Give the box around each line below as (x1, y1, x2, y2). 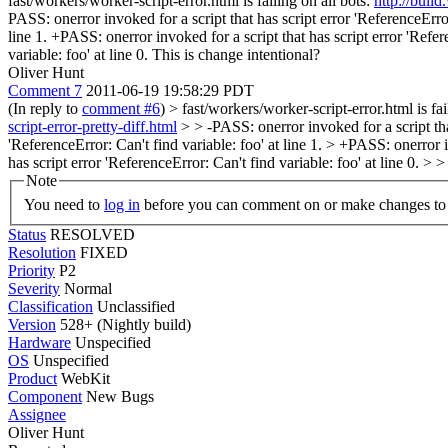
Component (8, 387, 82, 405)
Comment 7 (8, 82, 82, 99)
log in (104, 195, 140, 213)
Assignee (8, 405, 66, 423)
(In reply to (8, 100, 82, 117)
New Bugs (86, 387, 154, 405)
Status (8, 225, 46, 243)
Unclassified (97, 297, 175, 315)
